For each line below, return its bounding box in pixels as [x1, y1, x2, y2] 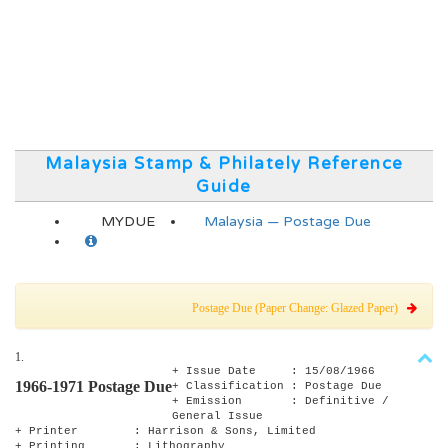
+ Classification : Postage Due [172, 380, 382, 392]
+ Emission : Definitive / [172, 395, 389, 407]
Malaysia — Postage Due [204, 213, 371, 230]
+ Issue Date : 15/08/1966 [172, 365, 375, 377]
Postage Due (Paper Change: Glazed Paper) [192, 301, 407, 315]
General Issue [172, 410, 263, 422]
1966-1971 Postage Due [15, 378, 172, 395]
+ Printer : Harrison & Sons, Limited [15, 425, 316, 437]
